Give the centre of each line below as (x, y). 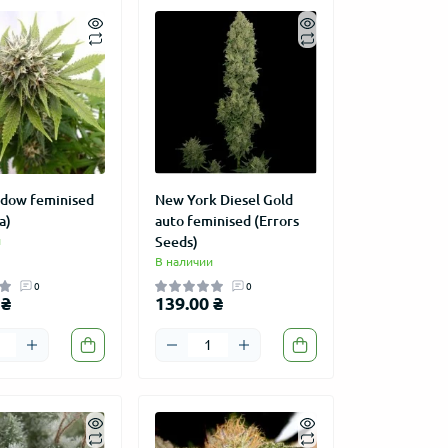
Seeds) (176, 241)
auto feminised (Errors (226, 220)
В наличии (183, 261)
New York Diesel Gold (223, 199)
